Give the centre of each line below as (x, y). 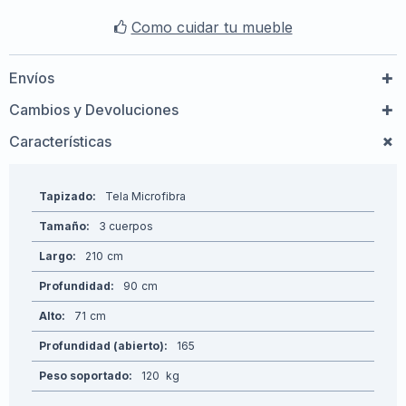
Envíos (32, 78)
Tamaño (63, 226)
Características (60, 141)
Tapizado (66, 196)
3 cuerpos (126, 226)
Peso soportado (84, 376)
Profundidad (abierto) (101, 346)
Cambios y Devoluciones (94, 110)
